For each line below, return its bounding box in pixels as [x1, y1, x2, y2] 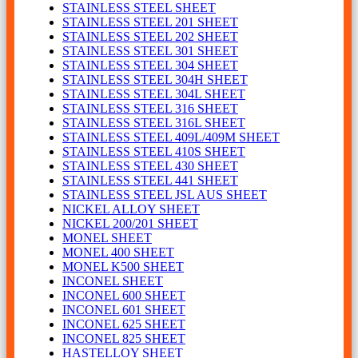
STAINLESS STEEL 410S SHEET [62, 145, 245, 159]
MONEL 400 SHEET [62, 245, 174, 260]
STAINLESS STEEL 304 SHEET [62, 58, 238, 73]
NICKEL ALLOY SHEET [62, 202, 200, 217]
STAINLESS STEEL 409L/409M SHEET [62, 130, 280, 145]
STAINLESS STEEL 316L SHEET [62, 116, 245, 130]
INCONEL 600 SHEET [62, 288, 185, 303]
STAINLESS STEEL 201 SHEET [62, 15, 238, 30]
